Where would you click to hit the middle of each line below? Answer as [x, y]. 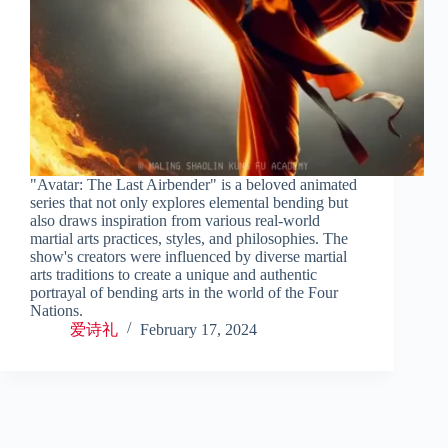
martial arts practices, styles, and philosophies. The [189, 238]
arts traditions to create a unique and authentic [173, 274]
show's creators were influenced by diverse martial [188, 256]
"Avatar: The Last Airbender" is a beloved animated [193, 184]
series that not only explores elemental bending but [189, 202]
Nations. [56, 310]
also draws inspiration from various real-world [175, 220]
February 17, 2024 [198, 329]
